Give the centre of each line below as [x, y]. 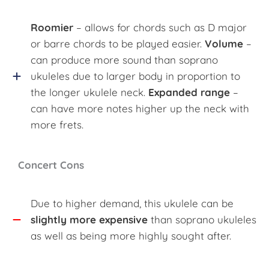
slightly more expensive [89, 220]
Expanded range [189, 92]
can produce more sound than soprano [124, 60]
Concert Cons [51, 165]
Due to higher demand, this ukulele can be [132, 204]
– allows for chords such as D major [160, 28]
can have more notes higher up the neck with [140, 109]
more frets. [57, 125]
